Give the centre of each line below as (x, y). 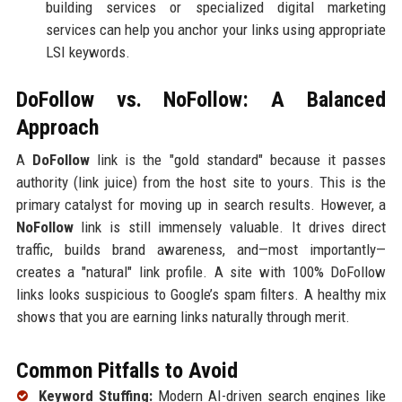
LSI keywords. (87, 52)
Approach (57, 127)
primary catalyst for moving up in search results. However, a (201, 204)
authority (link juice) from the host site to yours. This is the (201, 182)
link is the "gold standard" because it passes (238, 159)
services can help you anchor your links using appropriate (216, 29)
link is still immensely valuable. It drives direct (230, 227)
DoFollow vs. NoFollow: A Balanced (201, 99)
